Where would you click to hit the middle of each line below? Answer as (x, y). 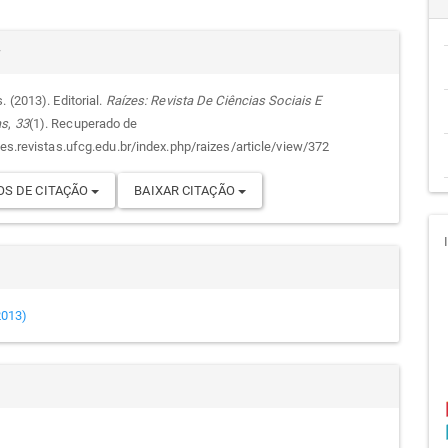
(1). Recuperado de (83, 123)
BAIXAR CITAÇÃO (186, 190)
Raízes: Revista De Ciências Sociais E (213, 100)
